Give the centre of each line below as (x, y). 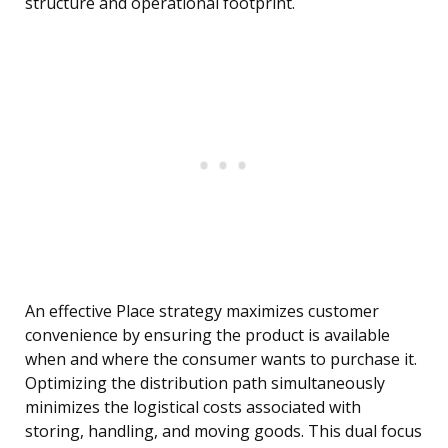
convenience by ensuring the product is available (207, 335)
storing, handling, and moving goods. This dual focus (223, 431)
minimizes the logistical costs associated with (193, 407)
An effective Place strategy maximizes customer (202, 311)
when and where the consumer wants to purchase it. (221, 359)
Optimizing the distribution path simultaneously (205, 383)
